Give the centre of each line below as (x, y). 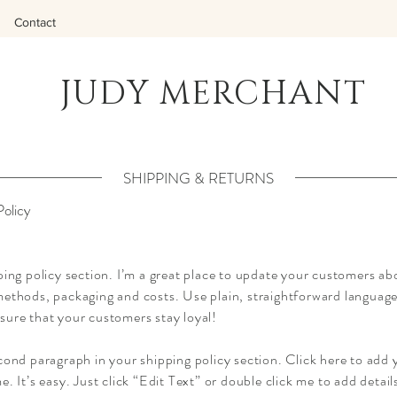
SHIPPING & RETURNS (198, 178)
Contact (35, 22)
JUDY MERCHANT (214, 94)
